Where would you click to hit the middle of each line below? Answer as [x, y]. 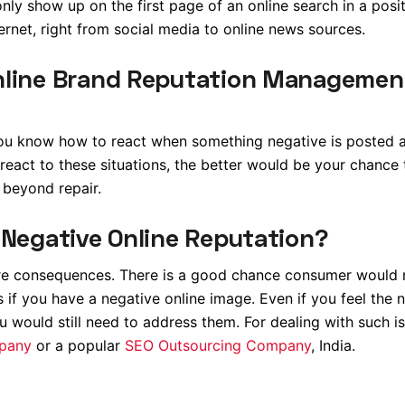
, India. [333, 346]
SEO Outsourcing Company [217, 346]
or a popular [78, 346]
